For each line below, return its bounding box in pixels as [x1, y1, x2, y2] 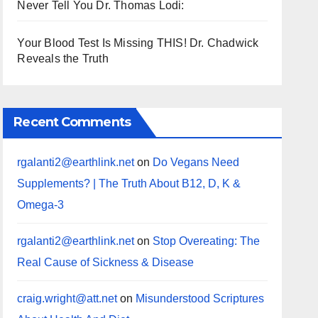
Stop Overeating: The [153, 235, 261, 247]
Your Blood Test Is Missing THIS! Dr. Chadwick [17, 37, 259, 49]
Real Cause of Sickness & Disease [17, 256, 194, 268]
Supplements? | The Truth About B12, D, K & [17, 177, 241, 190]
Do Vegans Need [153, 156, 240, 168]
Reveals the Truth [17, 53, 109, 65]
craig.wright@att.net [17, 292, 118, 305]
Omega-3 [17, 199, 65, 211]
